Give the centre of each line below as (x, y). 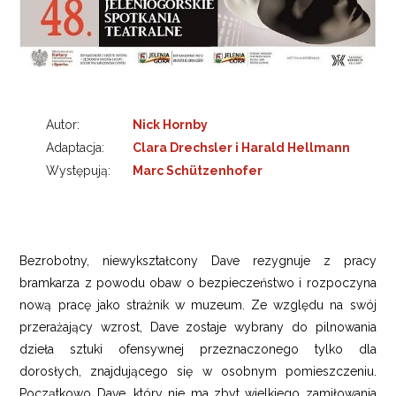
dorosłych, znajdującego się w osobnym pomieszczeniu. (198, 371)
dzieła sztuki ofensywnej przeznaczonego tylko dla (198, 349)
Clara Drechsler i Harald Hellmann (241, 148)
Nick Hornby (170, 125)
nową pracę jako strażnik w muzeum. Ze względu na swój (198, 305)
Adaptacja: (75, 148)
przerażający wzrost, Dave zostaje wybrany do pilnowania (198, 327)
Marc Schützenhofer (198, 171)
